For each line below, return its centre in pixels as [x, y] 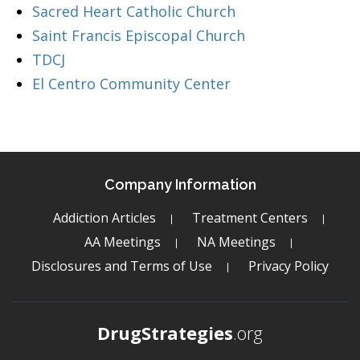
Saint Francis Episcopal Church [139, 35]
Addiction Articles [104, 218]
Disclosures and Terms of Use [122, 266]
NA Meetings [236, 242]
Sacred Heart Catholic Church [134, 11]
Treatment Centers [250, 218]
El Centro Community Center [131, 84]
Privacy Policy [288, 266]
